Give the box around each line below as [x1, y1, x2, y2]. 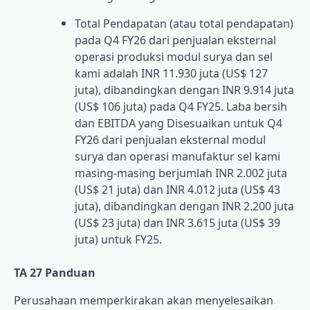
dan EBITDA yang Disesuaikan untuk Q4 [75, 116, 282, 131]
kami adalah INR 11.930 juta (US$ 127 [75, 66, 268, 82]
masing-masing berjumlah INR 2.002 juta [75, 165, 287, 181]
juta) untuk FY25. [75, 232, 162, 248]
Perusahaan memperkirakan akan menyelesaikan [14, 293, 273, 309]
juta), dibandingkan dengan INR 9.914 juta [75, 82, 294, 98]
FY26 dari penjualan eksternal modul [75, 132, 266, 148]
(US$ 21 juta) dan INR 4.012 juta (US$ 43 [75, 182, 280, 198]
